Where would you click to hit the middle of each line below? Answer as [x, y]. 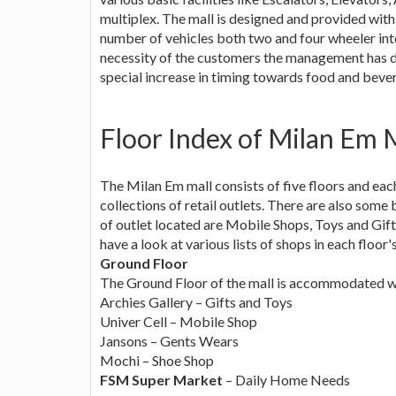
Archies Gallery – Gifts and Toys [196, 301]
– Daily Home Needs [286, 379]
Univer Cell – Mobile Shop [179, 321]
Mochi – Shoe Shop [157, 360]
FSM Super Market [161, 379]
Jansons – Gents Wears [169, 340]
